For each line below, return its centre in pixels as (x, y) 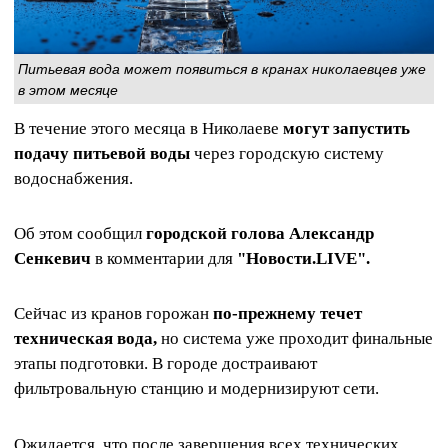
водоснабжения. (73, 178)
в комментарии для (164, 259)
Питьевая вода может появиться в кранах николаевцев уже (222, 67)
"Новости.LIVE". (303, 259)
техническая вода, (85, 339)
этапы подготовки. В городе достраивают (165, 364)
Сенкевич (52, 259)
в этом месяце (68, 88)
